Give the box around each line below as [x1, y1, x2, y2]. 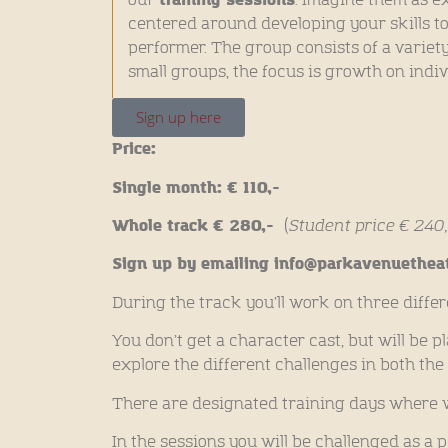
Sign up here [136, 107, 221, 128]
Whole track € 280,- [112, 215, 284, 237]
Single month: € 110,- [112, 176, 280, 199]
